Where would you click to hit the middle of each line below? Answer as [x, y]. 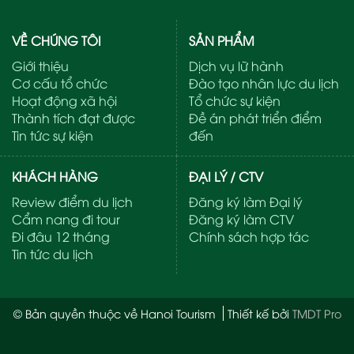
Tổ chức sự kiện [235, 101]
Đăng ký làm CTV [241, 219]
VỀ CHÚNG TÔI [56, 41]
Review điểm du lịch [72, 202]
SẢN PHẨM [222, 41]
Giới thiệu [40, 66]
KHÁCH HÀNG [55, 177]
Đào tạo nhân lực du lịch [264, 83]
